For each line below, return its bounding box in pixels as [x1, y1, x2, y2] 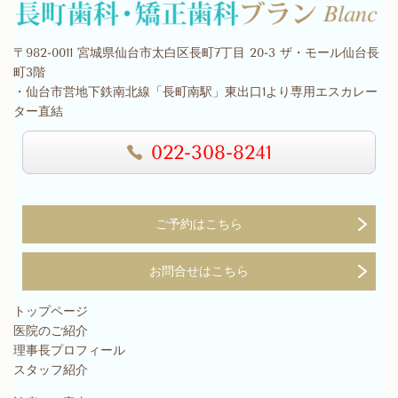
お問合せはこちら [149, 264, 249, 279]
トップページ [13, 304, 88, 319]
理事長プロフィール [13, 343, 125, 358]
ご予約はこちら [155, 217, 243, 232]
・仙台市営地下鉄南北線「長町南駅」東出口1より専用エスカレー [13, 84, 378, 100]
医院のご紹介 [13, 323, 88, 338]
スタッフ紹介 [13, 362, 88, 378]
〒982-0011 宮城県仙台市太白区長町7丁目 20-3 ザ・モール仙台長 [13, 45, 379, 61]
